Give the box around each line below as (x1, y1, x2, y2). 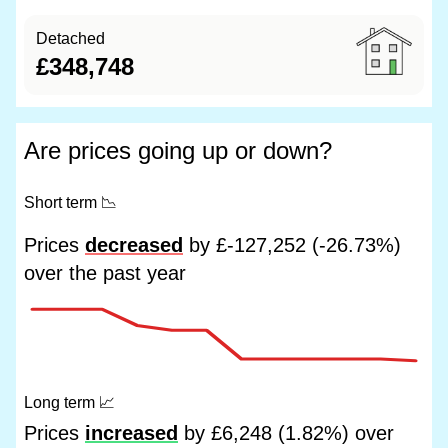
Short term (24, 194, 101, 211)
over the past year (24, 262, 186, 284)
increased (85, 422, 178, 444)
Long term (24, 394, 99, 411)
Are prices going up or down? (24, 137, 332, 164)
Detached (36, 30, 105, 47)
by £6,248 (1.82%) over (178, 422, 394, 444)
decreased (85, 234, 183, 256)
